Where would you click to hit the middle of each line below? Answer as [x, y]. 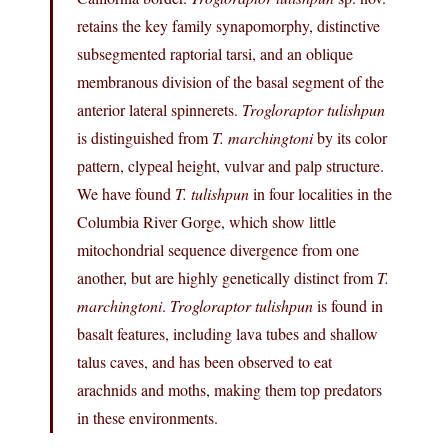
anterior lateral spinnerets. [159, 109]
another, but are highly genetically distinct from [227, 277]
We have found [126, 193]
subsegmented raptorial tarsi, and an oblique [215, 53]
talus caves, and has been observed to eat [204, 361]
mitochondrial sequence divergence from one [218, 249]
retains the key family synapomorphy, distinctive [228, 25]
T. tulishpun [212, 193]
